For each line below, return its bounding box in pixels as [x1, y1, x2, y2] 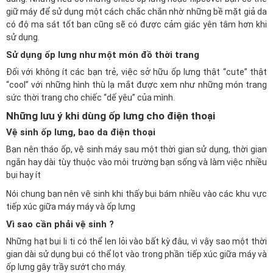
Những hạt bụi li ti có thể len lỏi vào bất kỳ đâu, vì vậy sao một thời [6, 236, 267, 246]
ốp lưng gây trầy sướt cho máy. [6, 262, 126, 272]
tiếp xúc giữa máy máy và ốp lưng [6, 202, 135, 211]
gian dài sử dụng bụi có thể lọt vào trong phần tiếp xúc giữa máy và [6, 249, 267, 259]
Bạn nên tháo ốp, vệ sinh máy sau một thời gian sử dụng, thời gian [6, 144, 267, 154]
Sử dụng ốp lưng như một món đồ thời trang [6, 49, 199, 60]
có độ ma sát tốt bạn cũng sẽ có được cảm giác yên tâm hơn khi [6, 19, 267, 29]
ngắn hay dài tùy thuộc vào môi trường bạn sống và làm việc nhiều [6, 157, 267, 167]
